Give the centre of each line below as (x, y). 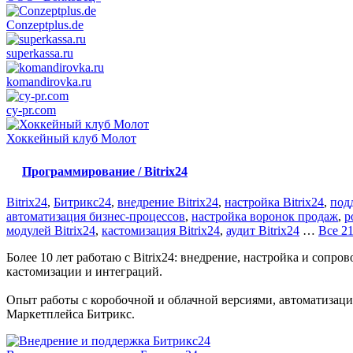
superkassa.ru (40, 54)
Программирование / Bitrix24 (105, 171)
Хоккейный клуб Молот (71, 139)
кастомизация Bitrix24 (161, 230)
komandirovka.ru (49, 82)
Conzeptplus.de (45, 25)
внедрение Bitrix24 (168, 202)
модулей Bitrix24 (51, 230)
